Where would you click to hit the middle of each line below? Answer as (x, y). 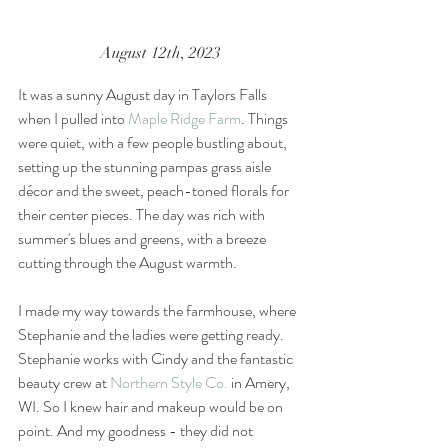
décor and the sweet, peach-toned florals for (155, 190)
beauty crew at (64, 382)
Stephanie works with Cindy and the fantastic (157, 358)
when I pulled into (73, 118)
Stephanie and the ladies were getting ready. (152, 334)
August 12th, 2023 (160, 52)
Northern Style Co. (169, 382)
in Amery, (260, 382)
